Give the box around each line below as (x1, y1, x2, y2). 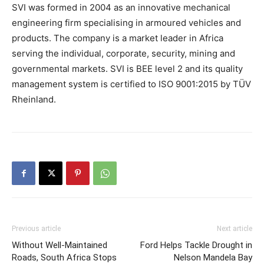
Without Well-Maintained (12, 240, 107, 251)
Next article (217, 225, 252, 233)
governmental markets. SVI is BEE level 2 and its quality (12, 63, 243, 75)
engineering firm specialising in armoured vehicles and (12, 17, 241, 29)
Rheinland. (12, 94, 56, 105)
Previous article (12, 225, 61, 233)
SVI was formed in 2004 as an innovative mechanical (12, 2, 230, 14)
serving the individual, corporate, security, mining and (12, 48, 235, 60)
